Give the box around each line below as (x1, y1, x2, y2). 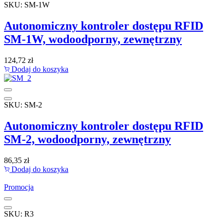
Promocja (4, 182, 34, 191)
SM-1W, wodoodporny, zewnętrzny (4, 33, 182, 46)
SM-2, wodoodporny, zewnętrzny (4, 132, 171, 146)
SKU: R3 (4, 209, 34, 218)
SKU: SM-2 (4, 101, 42, 110)
